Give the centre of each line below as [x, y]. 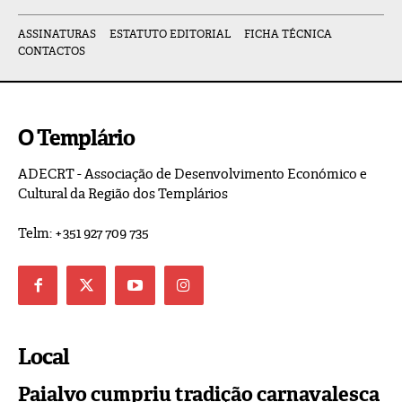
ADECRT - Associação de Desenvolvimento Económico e [192, 175]
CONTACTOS [52, 52]
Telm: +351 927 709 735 [83, 234]
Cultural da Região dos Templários [123, 194]
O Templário [76, 139]
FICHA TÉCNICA [288, 35]
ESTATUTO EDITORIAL [170, 35]
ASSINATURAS [57, 35]
